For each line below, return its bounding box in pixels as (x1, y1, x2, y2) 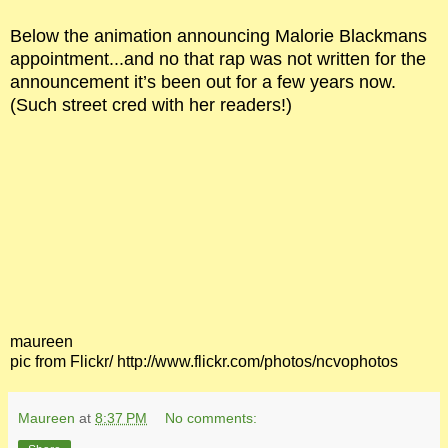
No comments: (165, 409, 258, 426)
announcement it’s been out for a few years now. (10, 71, 396, 92)
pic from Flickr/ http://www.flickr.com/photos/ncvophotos (10, 352, 398, 370)
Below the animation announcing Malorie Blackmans (10, 25, 427, 46)
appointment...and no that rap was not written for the (10, 48, 426, 69)
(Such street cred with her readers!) (10, 94, 292, 115)
